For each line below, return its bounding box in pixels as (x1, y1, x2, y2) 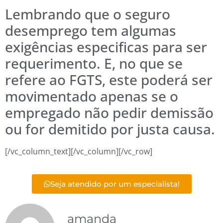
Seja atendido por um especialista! (50, 179, 180, 189)
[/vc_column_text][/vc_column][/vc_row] (5, 145, 152, 157)
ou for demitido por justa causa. (5, 119, 215, 138)
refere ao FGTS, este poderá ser (5, 70, 213, 89)
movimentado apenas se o (5, 86, 178, 106)
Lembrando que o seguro (5, 4, 170, 23)
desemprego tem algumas (5, 20, 176, 40)
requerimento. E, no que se (5, 53, 183, 73)
